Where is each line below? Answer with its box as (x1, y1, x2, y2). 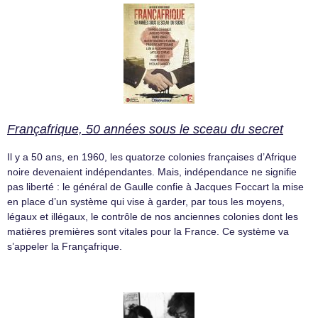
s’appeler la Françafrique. (7, 241, 122, 252)
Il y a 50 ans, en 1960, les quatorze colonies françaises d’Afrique (7, 151, 297, 163)
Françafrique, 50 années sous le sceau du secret (7, 122, 283, 136)
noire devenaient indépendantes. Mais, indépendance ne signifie (7, 166, 297, 177)
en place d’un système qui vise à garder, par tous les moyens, (7, 196, 285, 207)
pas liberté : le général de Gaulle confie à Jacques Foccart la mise (7, 181, 304, 192)
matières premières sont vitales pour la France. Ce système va (7, 226, 289, 237)
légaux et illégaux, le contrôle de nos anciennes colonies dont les (7, 211, 298, 222)
